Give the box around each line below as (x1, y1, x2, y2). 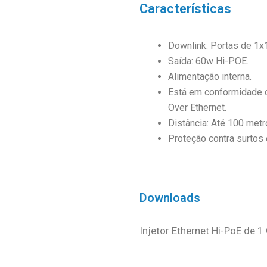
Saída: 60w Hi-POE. (168, 55, 249, 67)
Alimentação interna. (168, 71, 252, 83)
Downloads (139, 191, 200, 206)
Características (139, 1, 231, 17)
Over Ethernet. (168, 102, 226, 114)
